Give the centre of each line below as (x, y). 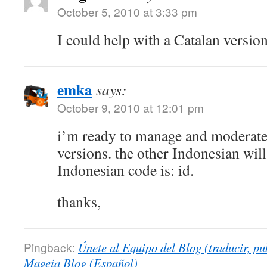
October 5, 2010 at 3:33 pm (127, 12)
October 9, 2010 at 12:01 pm (131, 108)
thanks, (79, 201)
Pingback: (51, 247)
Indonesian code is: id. (125, 170)
